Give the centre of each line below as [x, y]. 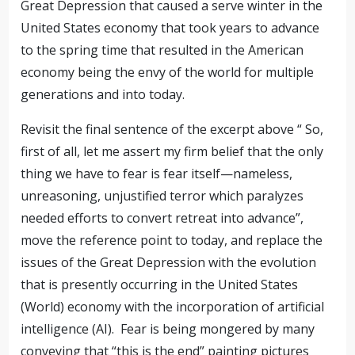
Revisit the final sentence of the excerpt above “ [162, 129]
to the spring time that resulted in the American [162, 50]
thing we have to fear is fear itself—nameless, [157, 174]
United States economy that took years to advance [170, 28]
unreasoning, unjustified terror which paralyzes [162, 196]
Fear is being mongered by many [218, 329]
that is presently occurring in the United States [160, 284]
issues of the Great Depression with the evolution [169, 262]
